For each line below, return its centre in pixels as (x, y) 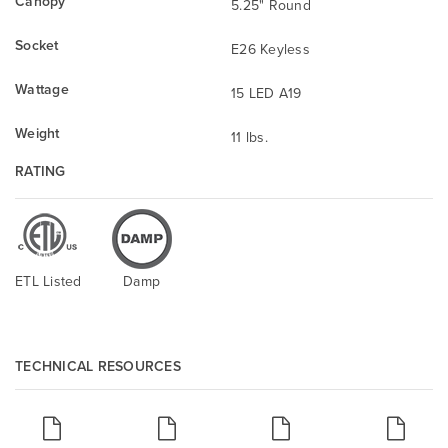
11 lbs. (249, 136)
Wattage (42, 88)
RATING (40, 170)
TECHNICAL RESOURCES (98, 365)
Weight (37, 132)
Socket (37, 44)
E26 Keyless (270, 48)
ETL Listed (48, 280)
